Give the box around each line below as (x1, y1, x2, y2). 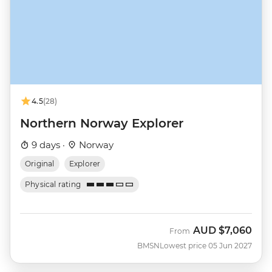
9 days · (29, 139, 67, 151)
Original (25, 159, 55, 169)
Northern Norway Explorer (20, 116, 183, 131)
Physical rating (25, 180, 81, 189)
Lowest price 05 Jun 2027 (160, 241, 252, 251)
